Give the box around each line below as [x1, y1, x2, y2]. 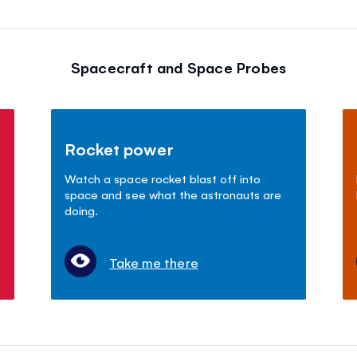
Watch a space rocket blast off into [65, 171, 261, 186]
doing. [65, 202, 99, 218]
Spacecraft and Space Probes [70, 57, 287, 76]
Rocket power [65, 138, 174, 159]
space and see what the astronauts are [65, 186, 281, 202]
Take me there [109, 253, 198, 272]
